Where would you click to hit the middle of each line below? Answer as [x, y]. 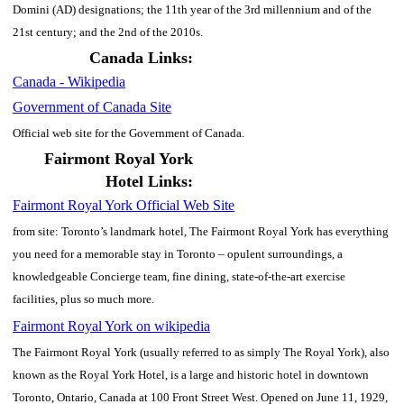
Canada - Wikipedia [69, 81]
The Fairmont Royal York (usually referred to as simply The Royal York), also [201, 352]
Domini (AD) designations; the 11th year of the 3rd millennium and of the [192, 9]
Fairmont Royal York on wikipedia [111, 326]
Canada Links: [141, 57]
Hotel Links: [149, 181]
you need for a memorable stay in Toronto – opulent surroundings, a [178, 253]
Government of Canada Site [92, 106]
